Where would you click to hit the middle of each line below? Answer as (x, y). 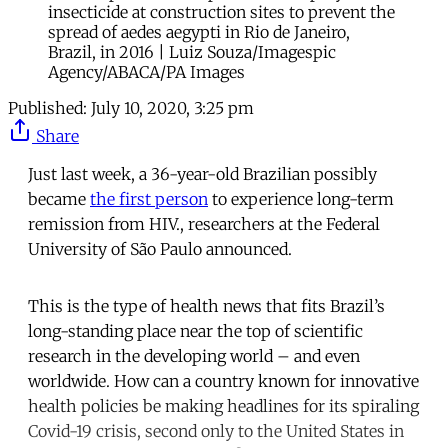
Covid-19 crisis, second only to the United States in (216, 430)
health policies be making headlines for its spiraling (223, 405)
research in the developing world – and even (194, 355)
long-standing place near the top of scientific (195, 330)
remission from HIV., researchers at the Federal (204, 223)
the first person (149, 198)
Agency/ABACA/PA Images (146, 71)
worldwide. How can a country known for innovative (223, 380)
